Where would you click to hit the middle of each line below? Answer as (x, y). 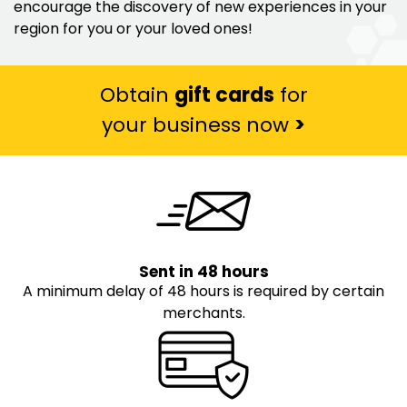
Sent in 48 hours (203, 272)
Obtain (137, 94)
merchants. (203, 313)
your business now (198, 124)
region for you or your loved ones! (133, 29)
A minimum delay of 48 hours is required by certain (203, 292)
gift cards (224, 94)
